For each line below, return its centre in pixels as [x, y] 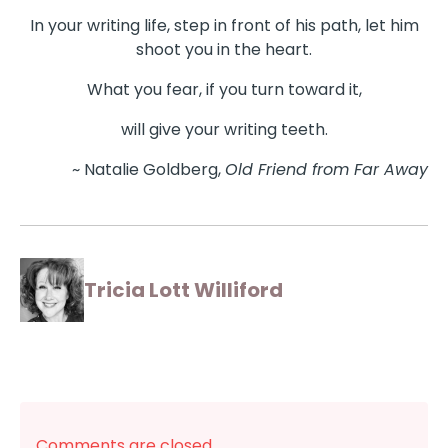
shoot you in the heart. [224, 50]
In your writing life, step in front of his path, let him [224, 26]
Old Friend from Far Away [326, 170]
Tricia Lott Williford [183, 290]
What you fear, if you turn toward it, [224, 90]
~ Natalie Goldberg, [148, 170]
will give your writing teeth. [224, 130]
